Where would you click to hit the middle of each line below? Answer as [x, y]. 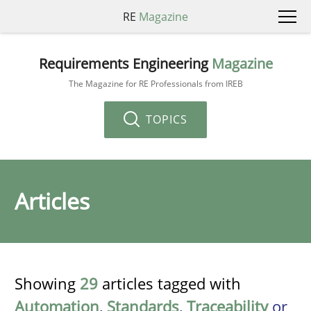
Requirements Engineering [125, 63]
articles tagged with [169, 283]
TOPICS [165, 119]
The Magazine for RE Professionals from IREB [155, 83]
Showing [47, 283]
